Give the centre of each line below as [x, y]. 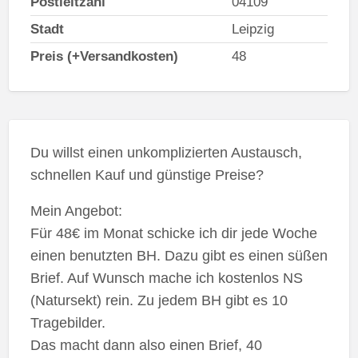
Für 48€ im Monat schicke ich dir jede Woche [173, 233]
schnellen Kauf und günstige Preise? [147, 175]
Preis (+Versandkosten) [104, 56]
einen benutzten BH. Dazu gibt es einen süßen [179, 256]
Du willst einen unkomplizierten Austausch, [166, 153]
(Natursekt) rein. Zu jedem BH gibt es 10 [159, 300]
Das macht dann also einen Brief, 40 [146, 345]
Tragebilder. [68, 323]
